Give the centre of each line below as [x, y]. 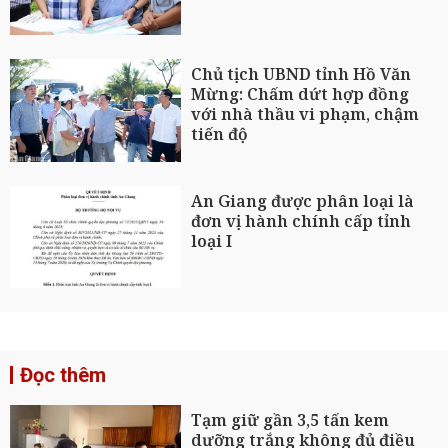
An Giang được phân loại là [303, 200]
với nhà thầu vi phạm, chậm [305, 113]
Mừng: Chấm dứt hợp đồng [300, 93]
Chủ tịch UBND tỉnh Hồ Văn [301, 73]
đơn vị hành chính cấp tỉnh [301, 220]
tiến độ [220, 133]
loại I [212, 240]
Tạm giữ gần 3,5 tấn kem [290, 420]
